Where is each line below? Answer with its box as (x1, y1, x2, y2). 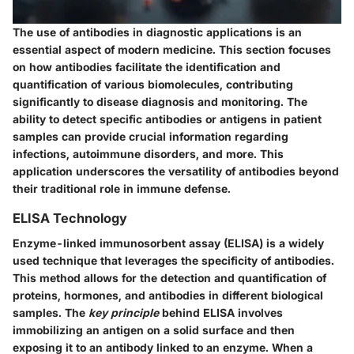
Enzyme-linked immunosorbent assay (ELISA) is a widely (13, 236, 324, 250)
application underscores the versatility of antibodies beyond (13, 164, 339, 178)
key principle (88, 306, 159, 320)
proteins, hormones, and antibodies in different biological (13, 288, 323, 303)
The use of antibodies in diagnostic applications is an (13, 24, 302, 39)
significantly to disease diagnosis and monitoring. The (13, 94, 307, 108)
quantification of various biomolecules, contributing (13, 77, 293, 91)
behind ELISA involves (159, 306, 283, 320)
